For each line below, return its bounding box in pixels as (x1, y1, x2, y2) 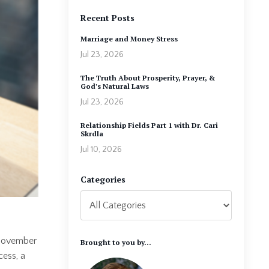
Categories (80, 173, 125, 185)
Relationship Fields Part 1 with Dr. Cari (80, 120, 218, 130)
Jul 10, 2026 (80, 144, 122, 154)
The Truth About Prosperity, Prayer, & (80, 73, 215, 82)
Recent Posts (80, 11, 134, 23)
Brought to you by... (80, 237, 151, 247)
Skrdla (80, 128, 103, 138)
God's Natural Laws (80, 81, 149, 91)
